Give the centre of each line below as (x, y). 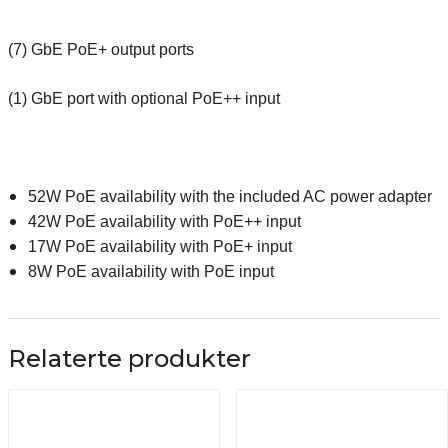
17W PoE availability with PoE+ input (160, 246)
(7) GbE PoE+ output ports (101, 49)
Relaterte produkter (129, 358)
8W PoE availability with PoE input (151, 271)
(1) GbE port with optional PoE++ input (144, 98)
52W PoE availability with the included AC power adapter (230, 196)
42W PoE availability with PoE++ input (164, 221)
